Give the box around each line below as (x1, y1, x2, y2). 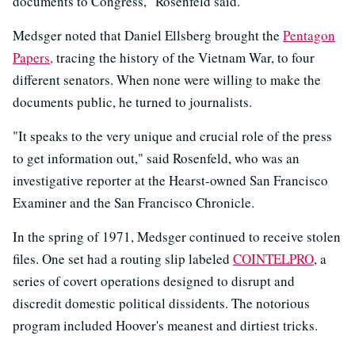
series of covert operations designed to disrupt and (13, 272, 295, 290)
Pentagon (283, 26, 335, 44)
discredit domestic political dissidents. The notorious (13, 294, 310, 312)
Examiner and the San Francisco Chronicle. (13, 193, 254, 212)
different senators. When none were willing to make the (13, 71, 321, 89)
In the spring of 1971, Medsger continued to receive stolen (13, 227, 341, 246)
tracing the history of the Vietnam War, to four (53, 48, 315, 67)
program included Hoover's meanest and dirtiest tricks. (13, 316, 318, 334)
